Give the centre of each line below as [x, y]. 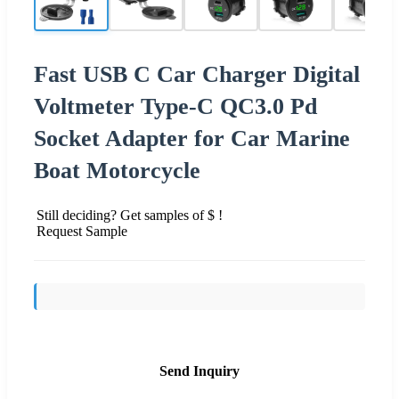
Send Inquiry [199, 370]
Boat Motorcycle [117, 170]
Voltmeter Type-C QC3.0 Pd [175, 106]
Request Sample [82, 231]
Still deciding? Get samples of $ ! [130, 215]
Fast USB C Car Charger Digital [197, 74]
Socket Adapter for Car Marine [192, 138]
